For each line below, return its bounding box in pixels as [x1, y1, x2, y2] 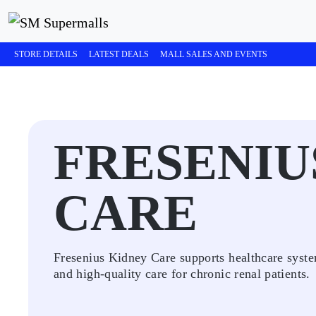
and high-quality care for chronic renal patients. [54, 267, 310, 281]
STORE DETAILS [14, 49, 78, 59]
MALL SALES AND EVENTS [160, 49, 267, 59]
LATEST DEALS [89, 49, 149, 59]
